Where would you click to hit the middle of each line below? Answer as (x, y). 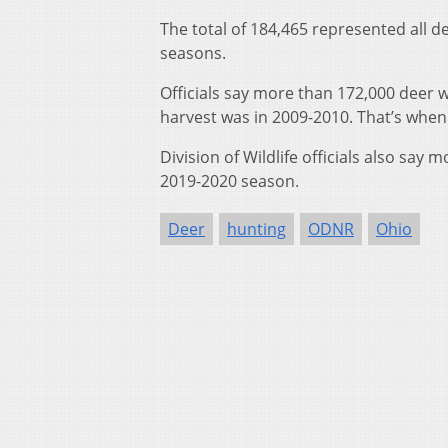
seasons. (193, 53)
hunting (256, 229)
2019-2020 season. (229, 181)
